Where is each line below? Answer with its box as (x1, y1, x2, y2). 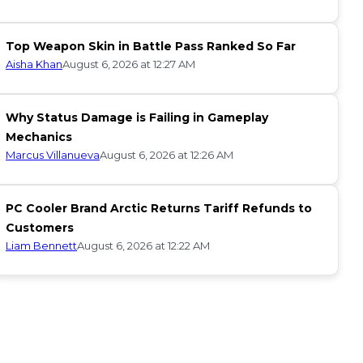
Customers (6, 220, 74, 235)
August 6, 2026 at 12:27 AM (62, 58, 195, 70)
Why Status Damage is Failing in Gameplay (6, 110, 268, 125)
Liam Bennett (6, 238, 77, 252)
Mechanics (6, 130, 72, 144)
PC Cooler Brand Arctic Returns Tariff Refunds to (6, 201, 312, 216)
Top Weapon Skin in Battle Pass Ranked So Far (6, 39, 296, 53)
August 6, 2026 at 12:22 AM (77, 239, 210, 252)
